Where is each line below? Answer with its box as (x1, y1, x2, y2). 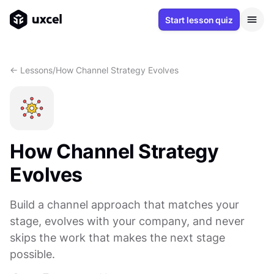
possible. (10, 248, 55, 261)
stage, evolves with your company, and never (10, 215, 245, 228)
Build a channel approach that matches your (10, 198, 239, 212)
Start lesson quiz (165, 14, 233, 25)
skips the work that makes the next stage (10, 231, 225, 245)
